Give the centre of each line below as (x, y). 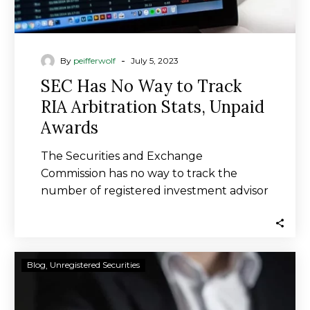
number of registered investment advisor (155, 191)
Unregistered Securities (95, 265)
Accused (178, 294)
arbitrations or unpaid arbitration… (134, 208)
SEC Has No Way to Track (141, 86)
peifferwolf (94, 61)
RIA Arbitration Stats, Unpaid (153, 107)
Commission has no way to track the (139, 173)
